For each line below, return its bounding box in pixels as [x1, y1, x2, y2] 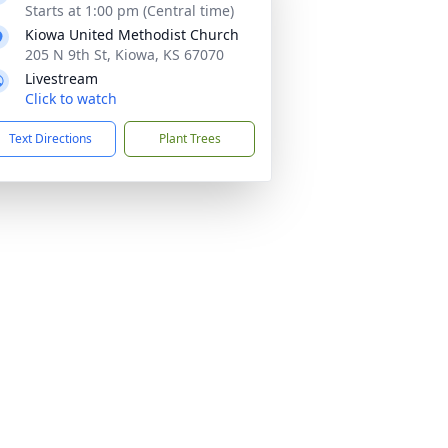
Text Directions [9, 130, 92, 147]
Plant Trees [158, 130, 221, 147]
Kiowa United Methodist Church [25, 25, 239, 44]
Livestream [25, 69, 98, 88]
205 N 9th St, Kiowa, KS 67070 [25, 45, 224, 64]
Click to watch [25, 89, 117, 108]
